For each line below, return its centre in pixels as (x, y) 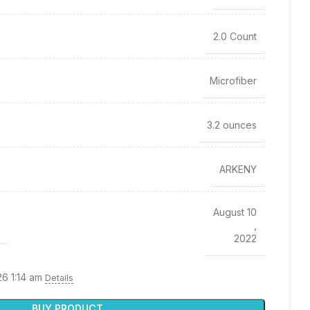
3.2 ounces (232, 125)
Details (59, 278)
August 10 (235, 212)
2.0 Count (235, 36)
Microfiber (233, 80)
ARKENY (238, 169)
